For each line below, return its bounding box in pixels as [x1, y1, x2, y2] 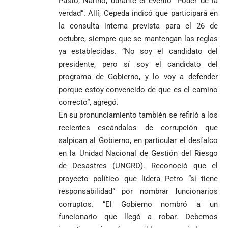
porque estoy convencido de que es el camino [59, 85, 218, 95]
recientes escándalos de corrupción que [59, 123, 218, 133]
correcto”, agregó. [59, 98, 119, 107]
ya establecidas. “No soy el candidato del [59, 47, 218, 56]
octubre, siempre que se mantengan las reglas [59, 34, 218, 44]
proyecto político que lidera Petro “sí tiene [59, 174, 218, 184]
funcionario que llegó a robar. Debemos [59, 212, 218, 222]
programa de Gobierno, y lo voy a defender [59, 72, 218, 82]
